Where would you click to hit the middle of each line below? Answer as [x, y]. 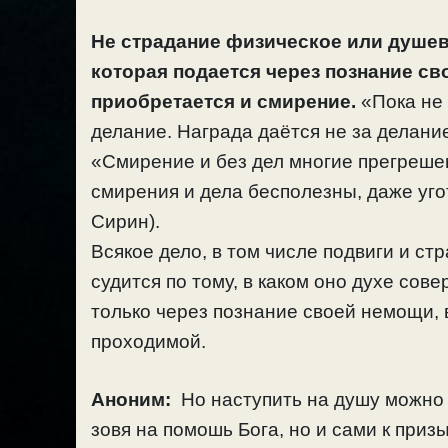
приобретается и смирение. [223, 101]
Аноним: [131, 400]
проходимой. [148, 341]
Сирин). [125, 221]
